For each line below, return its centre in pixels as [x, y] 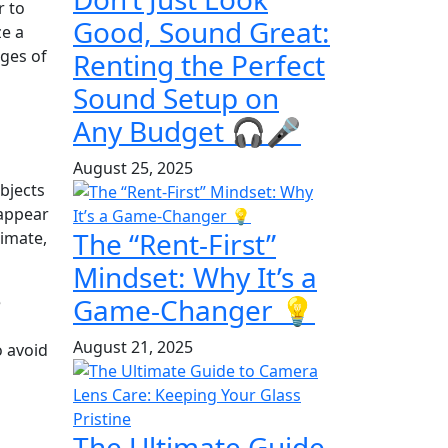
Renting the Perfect [199, 64]
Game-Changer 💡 [194, 309]
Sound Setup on [176, 97]
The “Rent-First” [174, 243]
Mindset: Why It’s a [195, 276]
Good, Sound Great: [201, 31]
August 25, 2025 [133, 167]
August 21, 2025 [133, 346]
